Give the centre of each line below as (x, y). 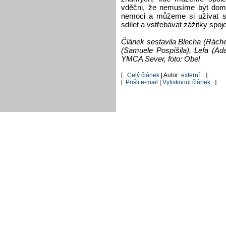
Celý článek (144, 75)
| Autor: (171, 75)
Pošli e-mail (142, 82)
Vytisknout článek (186, 82)
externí (190, 75)
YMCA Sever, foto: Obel (160, 59)
